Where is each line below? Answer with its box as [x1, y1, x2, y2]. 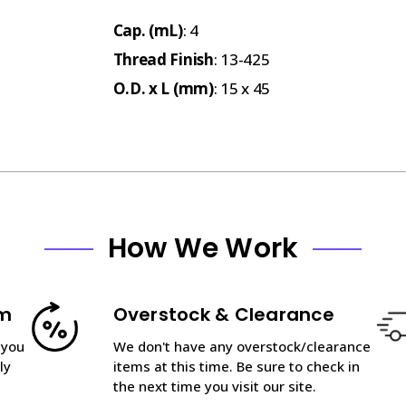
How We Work [107, 228, 299, 267]
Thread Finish [112, 48, 214, 70]
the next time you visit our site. [112, 376, 316, 395]
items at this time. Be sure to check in [112, 356, 360, 375]
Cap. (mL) [112, 19, 183, 41]
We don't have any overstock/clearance [112, 336, 371, 355]
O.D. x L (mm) [112, 77, 214, 99]
